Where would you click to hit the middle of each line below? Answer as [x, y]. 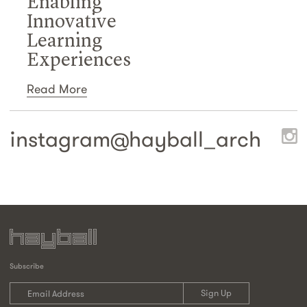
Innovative [72, 23]
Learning [64, 42]
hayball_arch [195, 139]
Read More [57, 89]
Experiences [79, 61]
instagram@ [69, 139]
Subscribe [27, 266]
